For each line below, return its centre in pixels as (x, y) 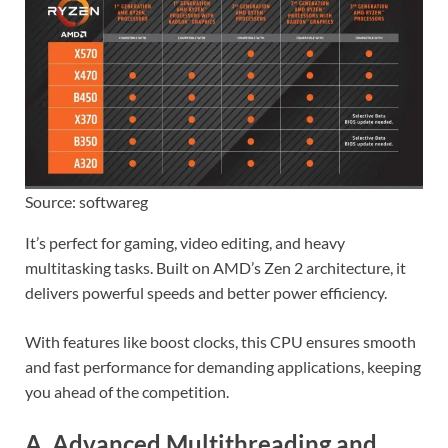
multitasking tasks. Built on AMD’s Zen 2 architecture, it (215, 267)
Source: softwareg (86, 201)
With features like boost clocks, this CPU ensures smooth (220, 341)
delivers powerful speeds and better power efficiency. (206, 292)
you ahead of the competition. (127, 391)
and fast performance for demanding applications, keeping (223, 366)
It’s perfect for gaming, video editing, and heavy (185, 242)
